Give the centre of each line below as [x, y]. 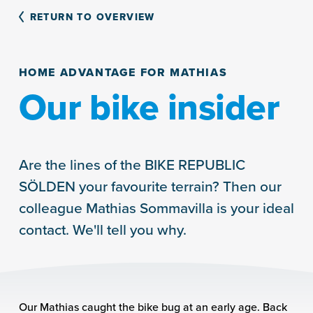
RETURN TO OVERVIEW [92, 17]
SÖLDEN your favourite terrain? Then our [150, 186]
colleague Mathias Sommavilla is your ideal [156, 208]
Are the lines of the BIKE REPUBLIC [132, 164]
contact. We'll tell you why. [102, 229]
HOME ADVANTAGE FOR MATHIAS [123, 72]
